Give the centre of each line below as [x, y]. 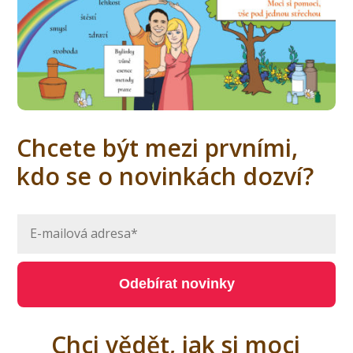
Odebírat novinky [176, 284]
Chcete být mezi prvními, [157, 148]
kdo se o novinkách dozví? [165, 176]
